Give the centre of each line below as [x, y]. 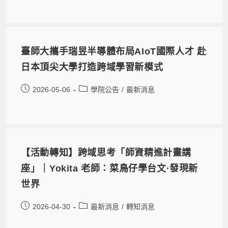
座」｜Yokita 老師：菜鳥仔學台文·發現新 [110, 169]
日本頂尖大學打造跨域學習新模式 [92, 67]
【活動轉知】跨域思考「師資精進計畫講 [106, 153]
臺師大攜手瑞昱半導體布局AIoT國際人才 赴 [114, 52]
